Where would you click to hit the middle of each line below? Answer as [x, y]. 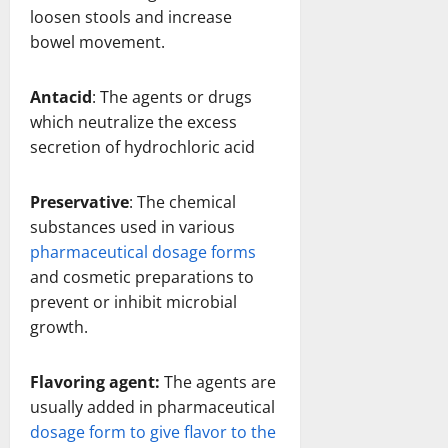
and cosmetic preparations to [142, 276]
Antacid [61, 96]
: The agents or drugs [172, 96]
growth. [59, 326]
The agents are [220, 381]
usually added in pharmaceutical [152, 406]
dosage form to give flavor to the [153, 431]
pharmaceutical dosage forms [143, 251]
